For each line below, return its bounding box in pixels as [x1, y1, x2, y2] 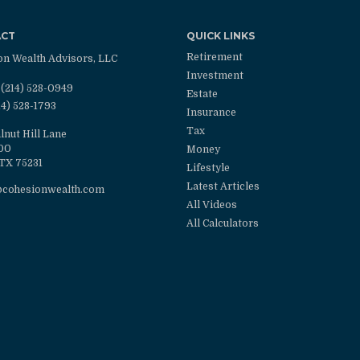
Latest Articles [186, 180, 260, 192]
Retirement [186, 51, 243, 63]
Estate [186, 88, 218, 100]
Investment [186, 69, 243, 81]
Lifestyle [186, 162, 230, 174]
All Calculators [186, 217, 259, 229]
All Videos [186, 198, 237, 211]
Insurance [186, 106, 236, 118]
